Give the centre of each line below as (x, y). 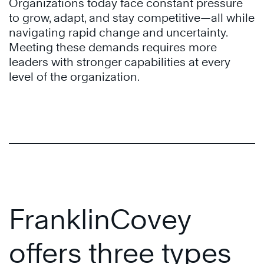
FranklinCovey (100, 219)
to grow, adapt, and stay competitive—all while (132, 17)
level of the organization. (74, 76)
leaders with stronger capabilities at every (120, 62)
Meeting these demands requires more (113, 47)
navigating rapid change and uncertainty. (118, 32)
